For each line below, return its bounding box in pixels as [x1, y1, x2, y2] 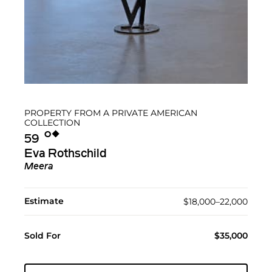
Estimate [24, 195, 64, 206]
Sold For [24, 229, 61, 241]
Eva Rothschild [24, 148, 107, 160]
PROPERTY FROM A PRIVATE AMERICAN [24, 107, 197, 118]
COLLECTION [24, 117, 80, 128]
